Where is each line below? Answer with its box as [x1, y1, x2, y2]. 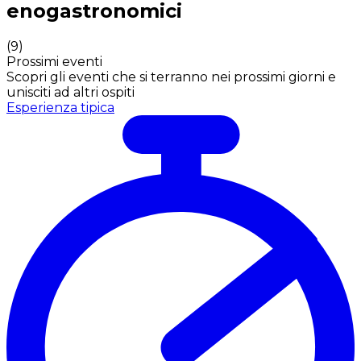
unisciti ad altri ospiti [6, 84, 135, 100]
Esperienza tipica [6, 99, 114, 115]
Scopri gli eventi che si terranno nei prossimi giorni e [6, 68, 336, 85]
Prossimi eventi [6, 53, 102, 69]
